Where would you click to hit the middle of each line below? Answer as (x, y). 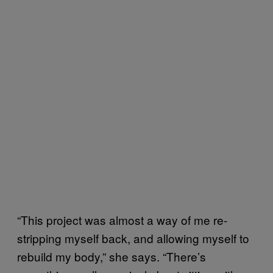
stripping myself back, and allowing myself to (133, 238)
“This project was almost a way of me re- (122, 220)
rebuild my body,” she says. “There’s (112, 257)
